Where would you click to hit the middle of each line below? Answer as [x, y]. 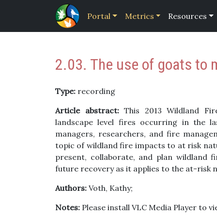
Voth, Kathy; [110, 188]
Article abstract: [87, 110]
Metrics [139, 16]
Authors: [71, 188]
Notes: [68, 207]
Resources [188, 16]
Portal [99, 16]
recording [95, 91]
